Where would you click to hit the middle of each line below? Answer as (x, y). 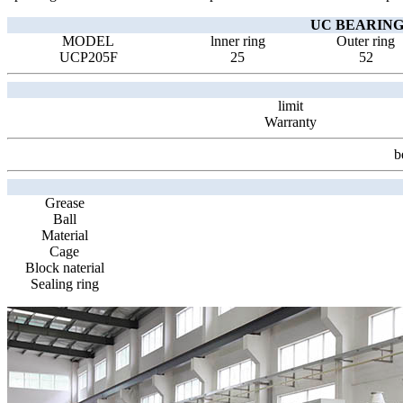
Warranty (291, 122)
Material (64, 236)
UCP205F (88, 58)
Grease (64, 203)
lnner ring (237, 41)
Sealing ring (64, 284)
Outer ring (366, 41)
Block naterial (64, 268)
